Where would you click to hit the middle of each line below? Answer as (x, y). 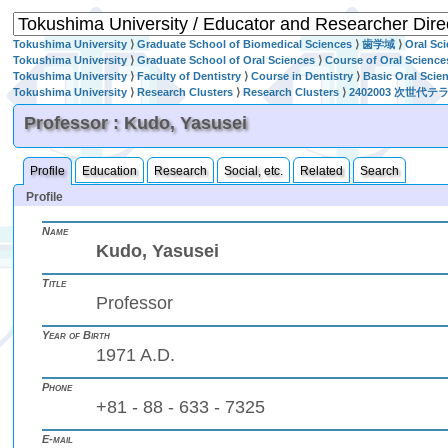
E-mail (58, 439)
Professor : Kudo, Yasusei (136, 123)
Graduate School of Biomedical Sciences (245, 44)
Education (110, 171)
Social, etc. (254, 171)
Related (322, 171)
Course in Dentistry (302, 76)
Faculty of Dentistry (189, 76)
